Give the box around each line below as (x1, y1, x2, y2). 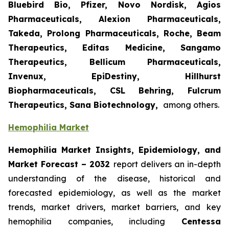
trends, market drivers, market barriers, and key (8, 202, 221, 213)
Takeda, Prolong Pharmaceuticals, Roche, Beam (8, 28, 221, 39)
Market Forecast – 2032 (8, 159, 113, 170)
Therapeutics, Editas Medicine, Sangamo (8, 42, 221, 53)
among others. (163, 100, 219, 110)
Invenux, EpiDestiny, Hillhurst (8, 71, 221, 82)
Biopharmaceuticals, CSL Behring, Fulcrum (8, 85, 221, 96)
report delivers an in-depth (113, 159, 221, 170)
